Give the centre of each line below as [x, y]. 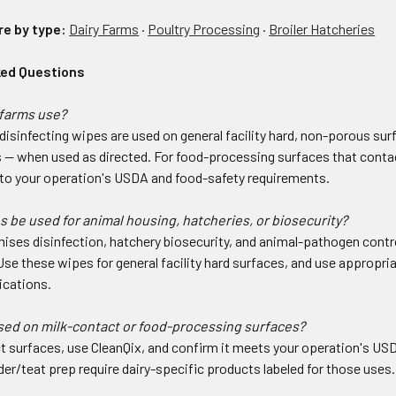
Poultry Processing [204, 29]
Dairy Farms [104, 29]
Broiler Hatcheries [322, 29]
